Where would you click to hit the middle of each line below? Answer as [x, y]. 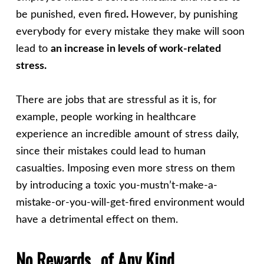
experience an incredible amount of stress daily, [127, 135]
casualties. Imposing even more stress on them [125, 169]
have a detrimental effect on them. [97, 220]
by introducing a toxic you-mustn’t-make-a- [116, 186]
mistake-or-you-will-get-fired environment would [130, 203]
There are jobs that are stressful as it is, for [116, 100]
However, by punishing [184, 15]
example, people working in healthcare [106, 118]
